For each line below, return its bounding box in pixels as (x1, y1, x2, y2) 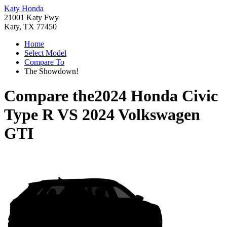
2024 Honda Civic (94, 87, 218, 105)
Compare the (4, 87, 94, 105)
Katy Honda (4, 4, 44, 13)
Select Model (24, 49, 66, 57)
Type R (4, 105, 54, 124)
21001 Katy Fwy (4, 13, 59, 22)
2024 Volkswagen (82, 105, 200, 124)
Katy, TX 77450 (4, 22, 57, 31)
